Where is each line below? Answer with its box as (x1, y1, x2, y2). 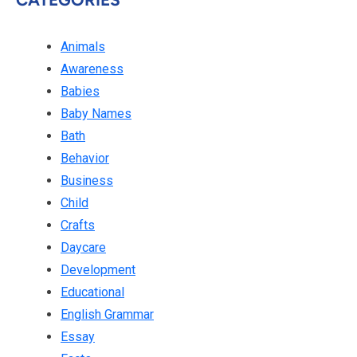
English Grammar (61, 307, 154, 323)
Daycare (61, 240, 106, 256)
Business (61, 173, 113, 189)
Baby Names (61, 106, 131, 122)
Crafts (61, 218, 95, 233)
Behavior (61, 151, 109, 167)
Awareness (61, 61, 124, 77)
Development (61, 262, 135, 278)
